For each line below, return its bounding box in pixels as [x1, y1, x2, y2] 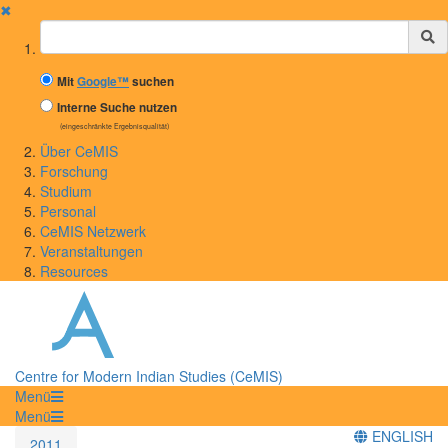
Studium [40, 181, 92, 201]
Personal [40, 201, 96, 221]
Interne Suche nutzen [57, 99, 177, 116]
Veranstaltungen [40, 241, 143, 261]
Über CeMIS [40, 141, 118, 161]
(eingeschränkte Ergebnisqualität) [60, 121, 169, 131]
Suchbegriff [39, 19, 118, 39]
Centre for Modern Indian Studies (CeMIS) [15, 365, 283, 386]
